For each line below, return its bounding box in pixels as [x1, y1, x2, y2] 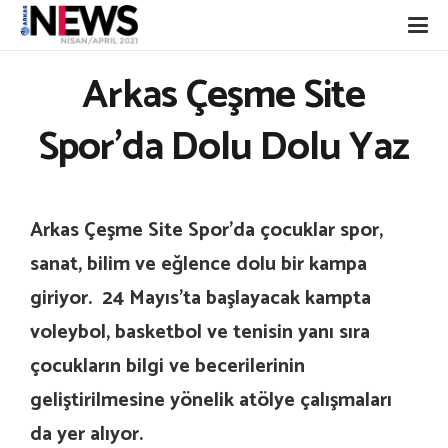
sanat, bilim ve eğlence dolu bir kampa [30, 248, 367, 281]
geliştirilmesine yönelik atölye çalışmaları [30, 384, 392, 417]
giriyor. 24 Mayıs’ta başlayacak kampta [30, 282, 371, 315]
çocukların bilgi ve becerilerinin [30, 350, 305, 383]
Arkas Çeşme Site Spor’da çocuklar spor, [30, 214, 383, 247]
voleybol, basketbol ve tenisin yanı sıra [30, 316, 370, 349]
